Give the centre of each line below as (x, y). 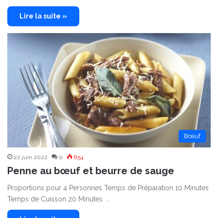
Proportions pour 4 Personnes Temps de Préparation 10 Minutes (108, 188)
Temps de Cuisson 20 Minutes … (59, 199)
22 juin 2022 (31, 157)
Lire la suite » (43, 16)
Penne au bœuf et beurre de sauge (91, 171)
